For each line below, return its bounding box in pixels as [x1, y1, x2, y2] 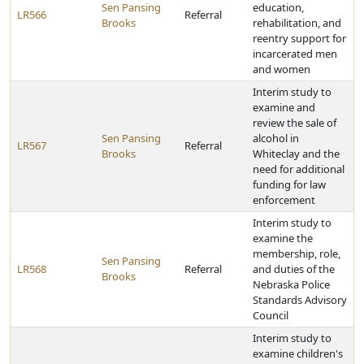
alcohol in [253, 131, 299, 145]
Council [253, 308, 288, 323]
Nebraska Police [253, 277, 330, 292]
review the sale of [253, 115, 336, 130]
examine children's [253, 346, 343, 361]
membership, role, [253, 246, 340, 261]
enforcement [253, 193, 315, 207]
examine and [253, 100, 315, 115]
